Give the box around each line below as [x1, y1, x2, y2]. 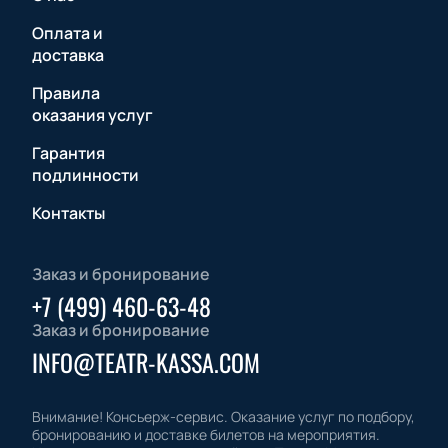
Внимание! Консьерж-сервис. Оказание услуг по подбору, [32, 407, 415, 427]
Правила [32, 82, 100, 105]
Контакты [32, 202, 105, 225]
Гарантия [32, 142, 105, 165]
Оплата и [32, 22, 103, 45]
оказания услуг [32, 104, 153, 127]
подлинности [32, 164, 139, 187]
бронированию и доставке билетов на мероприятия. [32, 425, 380, 445]
